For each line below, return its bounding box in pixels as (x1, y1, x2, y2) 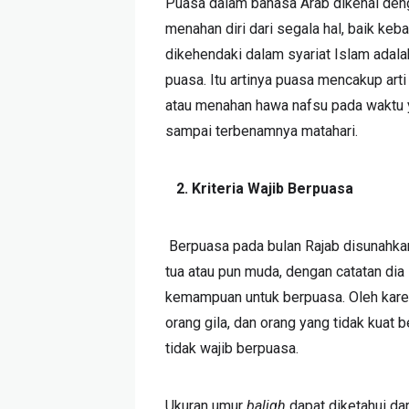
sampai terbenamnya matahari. (165, 121, 359, 140)
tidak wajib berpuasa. (165, 339, 299, 357)
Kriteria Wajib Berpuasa (192, 179, 354, 197)
